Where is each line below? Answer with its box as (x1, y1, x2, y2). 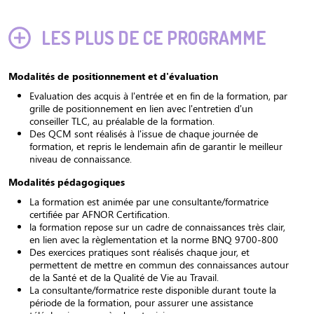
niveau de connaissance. (29, 152, 132, 165)
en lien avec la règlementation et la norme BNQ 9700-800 (29, 233, 278, 246)
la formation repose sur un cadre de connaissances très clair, (29, 220, 285, 233)
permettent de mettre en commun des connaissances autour (29, 258, 289, 271)
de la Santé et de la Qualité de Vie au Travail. (29, 271, 219, 284)
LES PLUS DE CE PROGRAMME (38, 26, 266, 49)
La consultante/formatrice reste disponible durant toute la (29, 283, 276, 296)
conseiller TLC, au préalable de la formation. (29, 114, 214, 128)
